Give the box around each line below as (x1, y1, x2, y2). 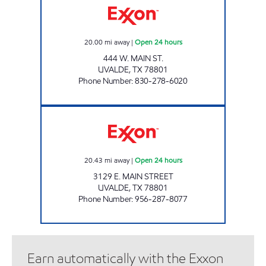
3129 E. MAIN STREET (93, 170, 173, 182)
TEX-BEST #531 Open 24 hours (132, 106, 221, 116)
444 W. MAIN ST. (103, 52, 163, 64)
